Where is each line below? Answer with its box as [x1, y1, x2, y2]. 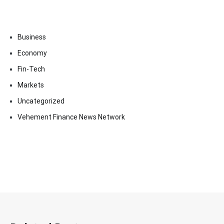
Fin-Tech [17, 64, 45, 73]
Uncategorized [17, 96, 64, 105]
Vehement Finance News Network [17, 112, 125, 121]
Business [17, 32, 46, 41]
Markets [17, 80, 44, 89]
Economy [17, 48, 47, 57]
